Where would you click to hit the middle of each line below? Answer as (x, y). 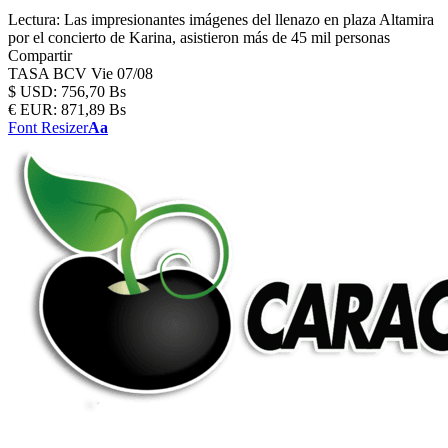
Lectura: (34, 19)
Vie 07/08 (122, 73)
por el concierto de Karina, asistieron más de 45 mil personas (199, 37)
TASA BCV (49, 73)
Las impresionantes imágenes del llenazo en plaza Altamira (249, 19)
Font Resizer (48, 127)
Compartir (40, 55)
